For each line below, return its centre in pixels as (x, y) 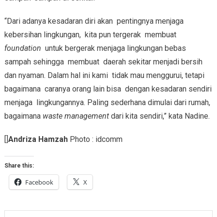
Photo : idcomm (95, 139)
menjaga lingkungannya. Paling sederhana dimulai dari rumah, (107, 103)
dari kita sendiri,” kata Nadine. (159, 116)
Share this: (19, 166)
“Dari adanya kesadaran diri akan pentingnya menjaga (94, 21)
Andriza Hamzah (38, 139)
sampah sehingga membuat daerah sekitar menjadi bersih (103, 62)
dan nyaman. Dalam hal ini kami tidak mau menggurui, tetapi (104, 76)
